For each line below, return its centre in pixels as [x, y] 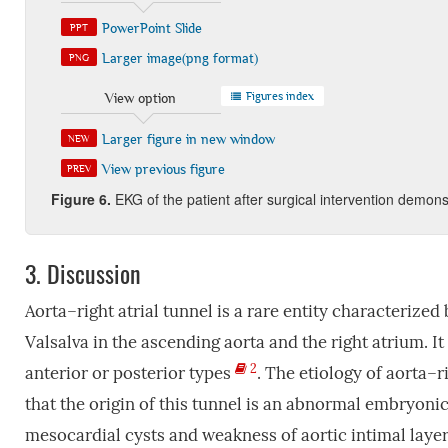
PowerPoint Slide [151, 28]
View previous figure [163, 169]
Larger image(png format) [179, 58]
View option [141, 98]
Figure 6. [80, 199]
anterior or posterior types [129, 374]
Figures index [278, 96]
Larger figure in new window [188, 139]
